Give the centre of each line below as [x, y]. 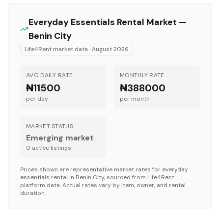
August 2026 [110, 49]
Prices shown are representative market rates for [91, 169]
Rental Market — [151, 22]
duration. [33, 193]
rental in [63, 177]
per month [135, 99]
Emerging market [60, 138]
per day [37, 99]
